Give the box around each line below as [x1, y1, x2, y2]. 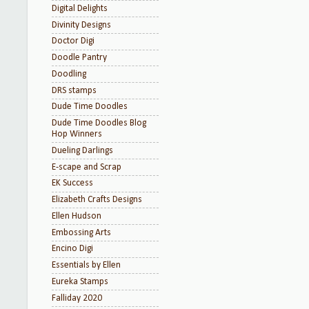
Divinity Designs [52, 20, 111, 30]
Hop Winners [52, 130, 102, 139]
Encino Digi [52, 244, 93, 254]
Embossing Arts [52, 228, 111, 237]
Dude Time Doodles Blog [52, 119, 146, 128]
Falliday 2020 [52, 293, 102, 303]
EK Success [52, 179, 93, 188]
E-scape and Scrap [52, 162, 121, 172]
